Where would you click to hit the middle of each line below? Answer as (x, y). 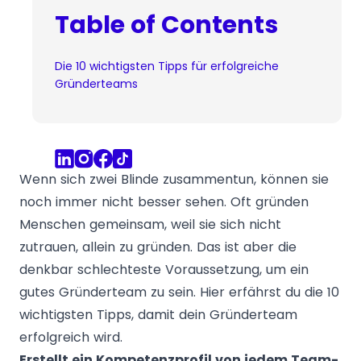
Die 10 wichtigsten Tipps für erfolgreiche (167, 66)
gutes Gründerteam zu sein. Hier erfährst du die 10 (179, 292)
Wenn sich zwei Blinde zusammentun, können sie (174, 179)
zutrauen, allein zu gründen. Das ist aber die (158, 247)
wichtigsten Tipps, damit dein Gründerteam (158, 315)
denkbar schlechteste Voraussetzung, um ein (164, 270)
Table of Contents (166, 25)
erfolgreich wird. (71, 337)
